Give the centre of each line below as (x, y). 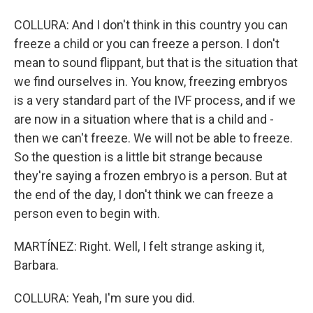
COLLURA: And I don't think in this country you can (151, 25)
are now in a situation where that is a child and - (144, 119)
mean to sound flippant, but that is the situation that (156, 63)
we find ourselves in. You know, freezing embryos (151, 81)
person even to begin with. (87, 213)
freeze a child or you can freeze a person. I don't (147, 44)
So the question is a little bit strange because (138, 157)
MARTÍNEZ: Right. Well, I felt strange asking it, (139, 246)
